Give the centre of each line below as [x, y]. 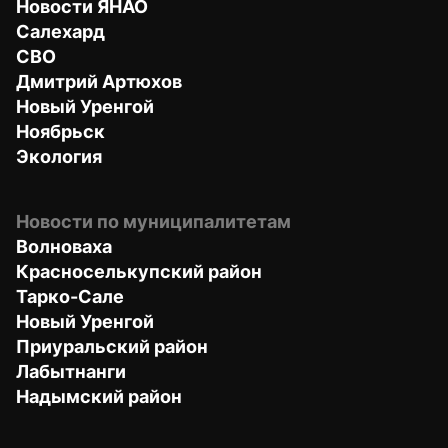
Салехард [60, 31]
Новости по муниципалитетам [153, 221]
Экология [59, 156]
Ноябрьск [60, 131]
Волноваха [64, 246]
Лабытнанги [71, 371]
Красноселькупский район [139, 271]
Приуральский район [112, 346]
